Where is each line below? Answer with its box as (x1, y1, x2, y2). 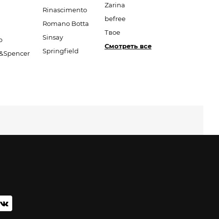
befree (104, 15, 126, 22)
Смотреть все (104, 42, 152, 50)
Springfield (42, 47, 79, 55)
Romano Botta (42, 20, 89, 27)
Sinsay (42, 33, 63, 41)
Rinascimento (42, 6, 87, 14)
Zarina (104, 1, 125, 9)
